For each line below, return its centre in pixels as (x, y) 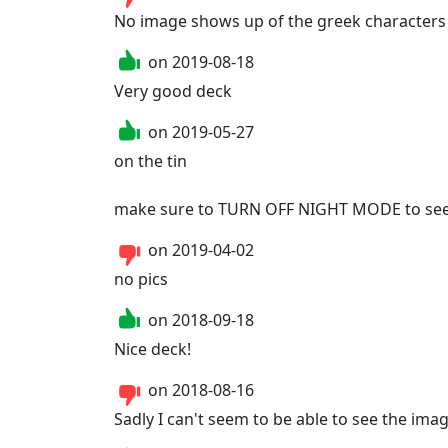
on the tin (150, 160)
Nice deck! (152, 348)
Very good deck (173, 90)
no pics (141, 278)
